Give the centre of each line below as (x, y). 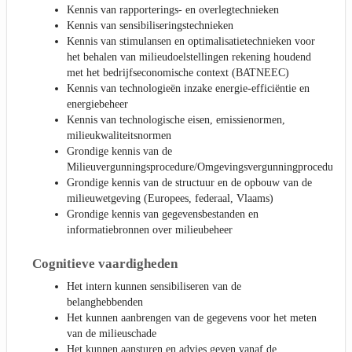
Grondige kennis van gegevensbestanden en (163, 214)
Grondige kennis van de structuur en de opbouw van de (189, 183)
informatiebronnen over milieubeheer (150, 230)
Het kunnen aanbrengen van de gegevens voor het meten (192, 317)
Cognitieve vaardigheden (105, 264)
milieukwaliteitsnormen (119, 136)
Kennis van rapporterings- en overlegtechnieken (173, 10)
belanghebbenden (105, 302)
